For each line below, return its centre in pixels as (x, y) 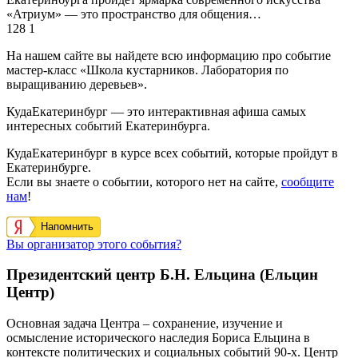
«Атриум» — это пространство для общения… (134, 14)
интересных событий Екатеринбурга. (108, 125)
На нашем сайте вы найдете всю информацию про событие (169, 55)
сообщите (308, 181)
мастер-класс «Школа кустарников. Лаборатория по (147, 70)
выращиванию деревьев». (77, 84)
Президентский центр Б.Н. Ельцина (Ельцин (162, 275)
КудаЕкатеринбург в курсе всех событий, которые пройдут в (172, 153)
